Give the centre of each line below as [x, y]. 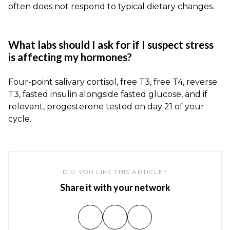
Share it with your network [115, 188]
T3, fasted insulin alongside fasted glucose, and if [108, 94]
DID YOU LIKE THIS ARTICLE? [115, 172]
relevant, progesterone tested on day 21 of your [106, 107]
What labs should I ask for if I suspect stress [111, 45]
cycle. [20, 119]
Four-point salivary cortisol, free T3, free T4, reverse [113, 82]
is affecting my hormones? [70, 57]
